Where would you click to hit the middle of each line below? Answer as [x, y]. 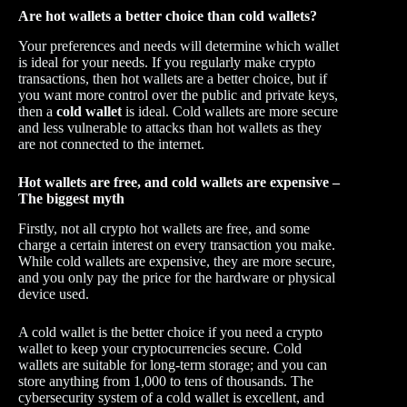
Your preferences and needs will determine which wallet [179, 45]
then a [37, 111]
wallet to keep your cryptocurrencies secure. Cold [160, 348]
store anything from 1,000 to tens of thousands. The [166, 381]
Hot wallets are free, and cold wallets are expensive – [179, 182]
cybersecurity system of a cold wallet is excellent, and [171, 397]
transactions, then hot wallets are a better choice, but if [173, 78]
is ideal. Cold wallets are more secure [230, 111]
